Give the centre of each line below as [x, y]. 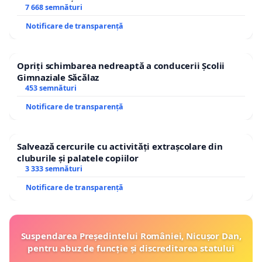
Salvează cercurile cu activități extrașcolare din [120, 146]
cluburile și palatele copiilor [78, 158]
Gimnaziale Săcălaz [58, 77]
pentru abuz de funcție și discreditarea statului [131, 248]
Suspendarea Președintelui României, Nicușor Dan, [131, 235]
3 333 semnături [54, 168]
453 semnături [51, 88]
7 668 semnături [54, 7]
